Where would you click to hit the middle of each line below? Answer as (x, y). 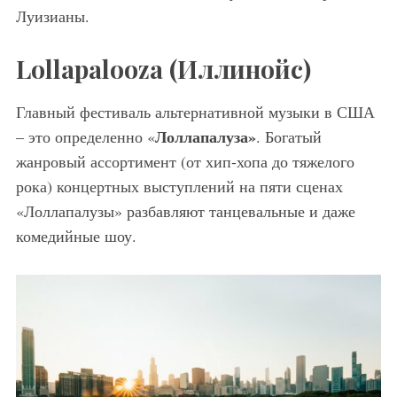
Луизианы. (52, 16)
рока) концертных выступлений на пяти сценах (179, 186)
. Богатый (288, 136)
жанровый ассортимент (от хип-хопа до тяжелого (185, 161)
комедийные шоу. (76, 235)
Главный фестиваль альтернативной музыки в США (195, 111)
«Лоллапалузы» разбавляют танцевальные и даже (185, 210)
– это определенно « (85, 136)
